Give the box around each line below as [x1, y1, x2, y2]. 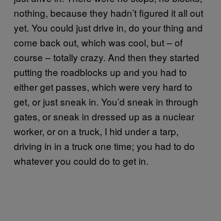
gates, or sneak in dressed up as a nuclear [14, 109, 194, 123]
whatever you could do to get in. [14, 153, 148, 167]
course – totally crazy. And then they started [14, 50, 199, 64]
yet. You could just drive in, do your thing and [14, 20, 203, 34]
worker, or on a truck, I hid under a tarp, [14, 124, 179, 138]
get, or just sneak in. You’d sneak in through [14, 94, 198, 108]
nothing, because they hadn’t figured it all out [14, 5, 203, 19]
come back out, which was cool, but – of [14, 35, 183, 49]
